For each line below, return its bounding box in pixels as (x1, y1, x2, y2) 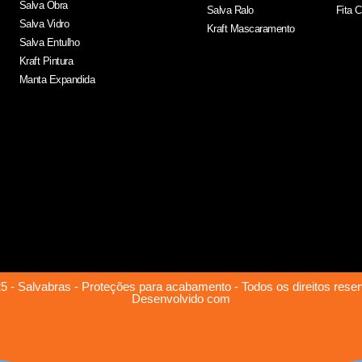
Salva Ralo (206, 4, 254, 17)
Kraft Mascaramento (206, 23, 295, 36)
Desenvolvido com (132, 292, 230, 306)
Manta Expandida (19, 74, 95, 86)
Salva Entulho (19, 36, 80, 49)
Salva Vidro (19, 18, 69, 31)
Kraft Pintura (19, 55, 74, 68)
